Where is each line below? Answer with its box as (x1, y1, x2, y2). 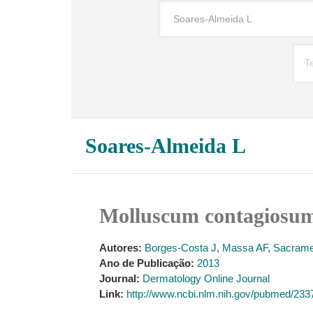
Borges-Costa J (145, 242, 217, 254)
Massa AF (222, 242, 268, 254)
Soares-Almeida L (85, 134, 246, 157)
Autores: (99, 242, 142, 254)
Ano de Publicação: (99, 257, 194, 269)
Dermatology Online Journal (143, 272, 270, 284)
